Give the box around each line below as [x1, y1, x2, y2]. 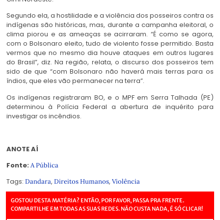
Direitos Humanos [54, 177, 109, 186]
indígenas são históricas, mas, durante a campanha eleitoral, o [6, 20, 214, 30]
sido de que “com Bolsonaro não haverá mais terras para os [6, 67, 214, 77]
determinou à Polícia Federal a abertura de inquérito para [6, 102, 214, 111]
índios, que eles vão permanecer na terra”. [6, 76, 144, 86]
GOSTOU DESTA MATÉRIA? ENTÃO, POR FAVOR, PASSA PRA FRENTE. [11, 197, 184, 204]
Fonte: [6, 161, 30, 170]
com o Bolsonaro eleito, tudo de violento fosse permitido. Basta [6, 39, 214, 49]
